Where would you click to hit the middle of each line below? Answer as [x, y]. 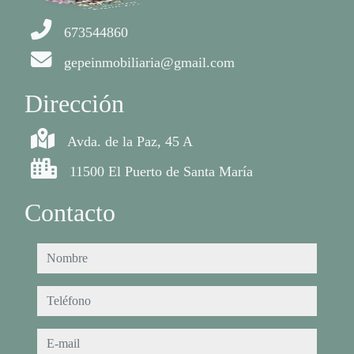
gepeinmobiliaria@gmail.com [149, 63]
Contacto [70, 213]
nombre [58, 253]
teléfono [60, 296]
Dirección [74, 104]
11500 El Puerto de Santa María [161, 172]
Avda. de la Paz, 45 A [130, 142]
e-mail [55, 339]
